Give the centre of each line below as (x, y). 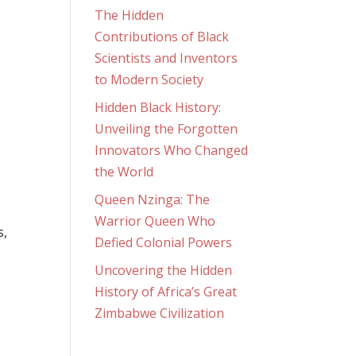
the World (124, 171)
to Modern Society (149, 79)
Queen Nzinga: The (153, 199)
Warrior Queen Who (155, 221)
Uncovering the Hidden (164, 270)
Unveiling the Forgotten (166, 128)
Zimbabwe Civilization (160, 313)
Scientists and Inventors (166, 58)
